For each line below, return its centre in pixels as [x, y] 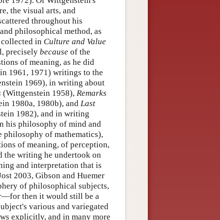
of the [79, 52]
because [54, 52]
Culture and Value [75, 41]
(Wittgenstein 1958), [39, 93]
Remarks [92, 93]
